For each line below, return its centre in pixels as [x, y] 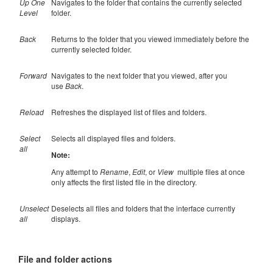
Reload [32, 112]
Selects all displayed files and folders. [114, 138]
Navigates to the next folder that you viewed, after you [139, 75]
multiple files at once [209, 172]
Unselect [34, 208]
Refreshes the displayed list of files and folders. [129, 112]
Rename [114, 172]
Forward [33, 75]
